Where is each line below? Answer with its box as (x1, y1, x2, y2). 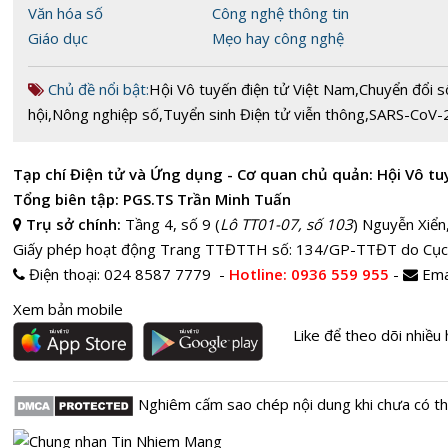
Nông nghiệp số (52, 103, 159, 124)
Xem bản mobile (13, 298, 123, 319)
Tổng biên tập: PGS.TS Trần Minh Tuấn (13, 188, 291, 209)
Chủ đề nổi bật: (44, 78, 149, 99)
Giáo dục (28, 27, 88, 48)
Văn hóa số (28, 2, 103, 23)
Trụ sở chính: (26, 213, 125, 234)
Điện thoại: (25, 263, 104, 284)
